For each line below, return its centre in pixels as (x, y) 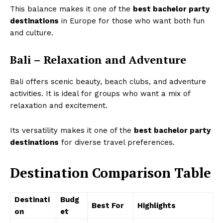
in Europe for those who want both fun (132, 21)
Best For (108, 206)
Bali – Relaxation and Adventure (98, 60)
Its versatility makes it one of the (72, 131)
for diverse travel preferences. (117, 143)
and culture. (32, 33)
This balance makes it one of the (71, 9)
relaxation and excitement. (59, 106)
